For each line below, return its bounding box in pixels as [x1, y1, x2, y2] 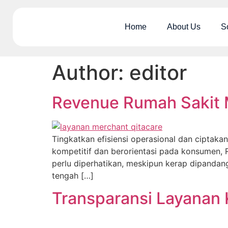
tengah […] [52, 170, 94, 181]
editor [129, 60, 187, 85]
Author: [52, 60, 129, 85]
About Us [167, 22, 201, 31]
